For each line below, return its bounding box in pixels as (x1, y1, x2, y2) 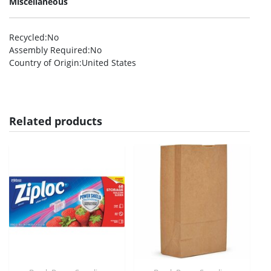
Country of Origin (9, 57, 79, 68)
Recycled (9, 31, 45, 43)
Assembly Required (9, 44, 88, 56)
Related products (9, 114, 102, 128)
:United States (79, 57, 136, 68)
